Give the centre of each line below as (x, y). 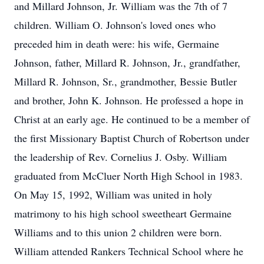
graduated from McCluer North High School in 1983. (128, 176)
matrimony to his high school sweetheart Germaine (123, 213)
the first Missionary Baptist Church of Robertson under (132, 138)
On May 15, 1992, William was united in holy (113, 194)
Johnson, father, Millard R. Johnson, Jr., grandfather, (127, 62)
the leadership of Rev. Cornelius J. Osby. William (121, 157)
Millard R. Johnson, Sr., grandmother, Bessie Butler (126, 81)
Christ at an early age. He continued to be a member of (132, 119)
